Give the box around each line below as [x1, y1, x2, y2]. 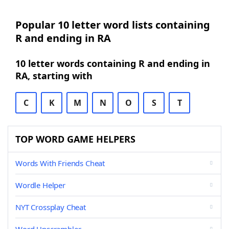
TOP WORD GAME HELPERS [15, 133, 135, 145]
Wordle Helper [15, 180, 65, 190]
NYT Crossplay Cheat [15, 202, 86, 212]
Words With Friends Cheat [15, 158, 105, 168]
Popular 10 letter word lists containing [15, 18, 210, 32]
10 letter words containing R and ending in [15, 57, 210, 70]
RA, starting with [15, 70, 93, 82]
